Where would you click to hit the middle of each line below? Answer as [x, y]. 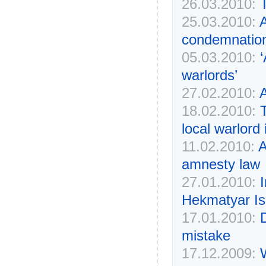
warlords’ [209, 75]
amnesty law [221, 164]
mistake [206, 235]
